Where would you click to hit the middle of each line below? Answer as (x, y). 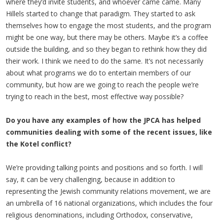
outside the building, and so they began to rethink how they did (106, 49)
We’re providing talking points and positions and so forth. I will (104, 167)
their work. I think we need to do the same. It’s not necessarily (105, 61)
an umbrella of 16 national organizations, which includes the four (109, 203)
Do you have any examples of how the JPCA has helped (103, 120)
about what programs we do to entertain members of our (98, 73)
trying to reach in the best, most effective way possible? (95, 96)
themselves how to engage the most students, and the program (109, 25)
